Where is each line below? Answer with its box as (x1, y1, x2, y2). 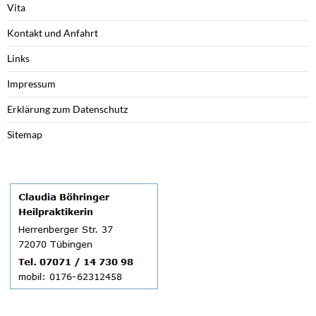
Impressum (7, 77, 56, 90)
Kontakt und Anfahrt (7, 26, 98, 39)
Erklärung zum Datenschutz (7, 102, 128, 115)
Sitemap (7, 128, 42, 140)
